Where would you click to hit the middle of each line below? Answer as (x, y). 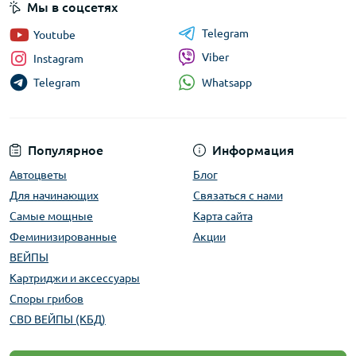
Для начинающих (54, 196)
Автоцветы (38, 175)
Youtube (54, 35)
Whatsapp (227, 82)
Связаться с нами (238, 196)
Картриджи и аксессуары (75, 279)
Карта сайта (222, 217)
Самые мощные (51, 217)
